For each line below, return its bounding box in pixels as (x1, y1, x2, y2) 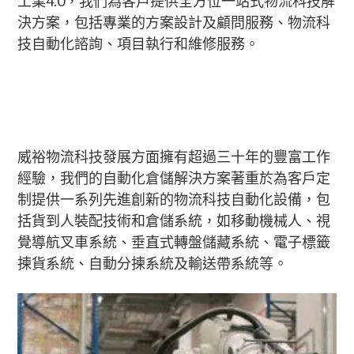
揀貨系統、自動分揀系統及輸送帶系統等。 (17, 254, 288, 272)
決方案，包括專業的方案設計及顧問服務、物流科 (17, 13, 331, 31)
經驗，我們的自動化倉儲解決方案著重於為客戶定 (17, 169, 331, 186)
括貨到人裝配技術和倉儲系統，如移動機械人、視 (17, 212, 331, 229)
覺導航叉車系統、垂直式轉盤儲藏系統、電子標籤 (17, 233, 331, 250)
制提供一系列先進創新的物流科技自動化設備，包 (17, 190, 331, 208)
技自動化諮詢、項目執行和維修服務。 (17, 35, 260, 52)
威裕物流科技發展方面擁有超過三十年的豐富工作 (17, 148, 331, 165)
